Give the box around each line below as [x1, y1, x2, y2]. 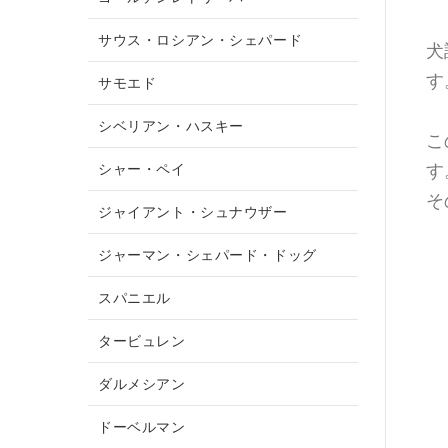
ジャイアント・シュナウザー [98, 203, 288, 220]
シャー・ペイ [98, 160, 186, 177]
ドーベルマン [98, 418, 186, 435]
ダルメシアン [98, 375, 186, 392]
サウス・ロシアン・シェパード [98, 31, 303, 48]
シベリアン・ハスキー [98, 117, 244, 134]
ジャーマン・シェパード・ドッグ [98, 246, 317, 263]
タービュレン [98, 332, 186, 349]
